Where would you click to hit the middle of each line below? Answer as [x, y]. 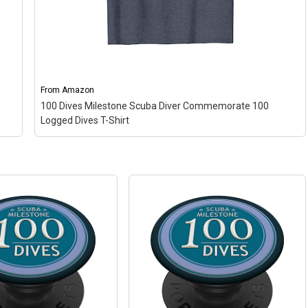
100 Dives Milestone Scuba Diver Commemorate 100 [154, 106]
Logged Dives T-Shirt [85, 121]
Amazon [78, 90]
